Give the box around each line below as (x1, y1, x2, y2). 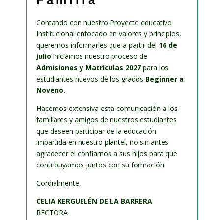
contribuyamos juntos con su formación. (36, 160, 165, 170)
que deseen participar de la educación (36, 126, 156, 136)
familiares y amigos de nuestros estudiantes (36, 115, 177, 125)
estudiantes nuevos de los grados (36, 74, 145, 84)
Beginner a (145, 74, 184, 84)
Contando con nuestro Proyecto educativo (36, 18, 172, 27)
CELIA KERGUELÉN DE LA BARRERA (36, 196, 152, 206)
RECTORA (36, 208, 68, 218)
